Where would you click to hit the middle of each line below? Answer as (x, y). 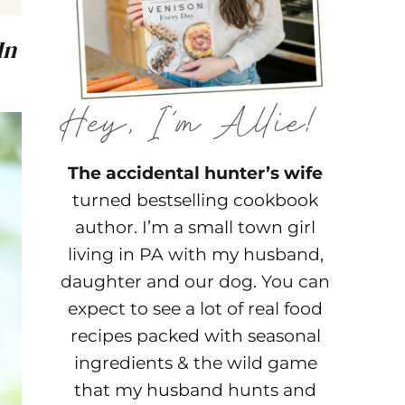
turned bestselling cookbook (195, 201)
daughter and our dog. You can (195, 282)
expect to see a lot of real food (195, 309)
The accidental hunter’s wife (195, 174)
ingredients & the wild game (195, 363)
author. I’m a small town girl (195, 228)
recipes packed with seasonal (195, 336)
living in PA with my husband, (195, 255)
